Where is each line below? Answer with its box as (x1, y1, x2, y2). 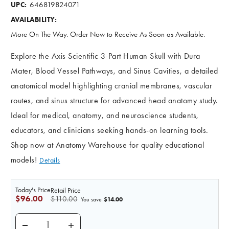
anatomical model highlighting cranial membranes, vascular (10, 80, 212, 90)
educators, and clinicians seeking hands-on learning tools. (10, 125, 209, 135)
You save (80, 195, 102, 203)
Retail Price (50, 186, 81, 195)
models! (10, 154, 37, 165)
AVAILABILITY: (10, 15, 57, 24)
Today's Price (15, 185, 51, 194)
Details (39, 155, 60, 165)
